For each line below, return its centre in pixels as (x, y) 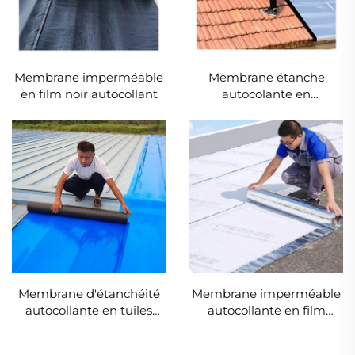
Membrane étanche (266, 77)
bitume (266, 127)
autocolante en (266, 94)
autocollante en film (266, 311)
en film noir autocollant (89, 94)
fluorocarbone (266, 327)
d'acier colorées (89, 327)
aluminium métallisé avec (266, 110)
